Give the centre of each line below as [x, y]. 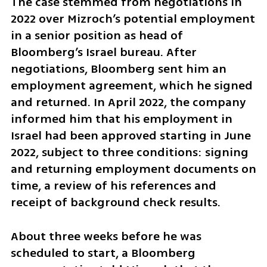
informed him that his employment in [121, 119]
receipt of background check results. [115, 203]
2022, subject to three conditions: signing [129, 153]
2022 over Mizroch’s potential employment [133, 19]
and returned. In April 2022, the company [128, 103]
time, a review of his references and [113, 186]
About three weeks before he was [106, 236]
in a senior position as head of [97, 36]
